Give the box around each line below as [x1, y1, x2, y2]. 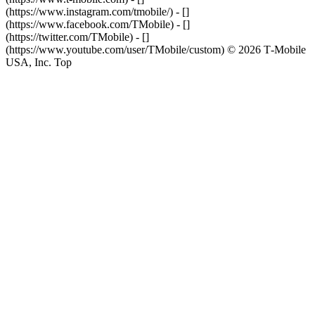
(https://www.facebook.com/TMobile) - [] [6, 18, 190, 30]
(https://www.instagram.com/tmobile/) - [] [6, 6, 189, 18]
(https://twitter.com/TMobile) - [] [6, 31, 149, 43]
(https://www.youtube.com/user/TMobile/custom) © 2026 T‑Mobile [6, 44, 306, 56]
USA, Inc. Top [6, 56, 72, 68]
